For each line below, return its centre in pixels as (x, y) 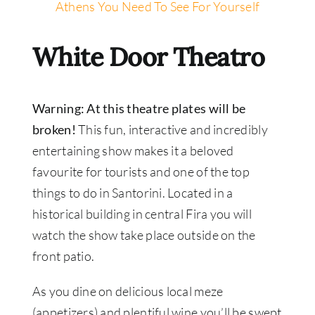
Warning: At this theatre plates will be (139, 108)
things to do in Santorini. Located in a (133, 193)
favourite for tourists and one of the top (141, 172)
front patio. (63, 256)
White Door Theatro (148, 57)
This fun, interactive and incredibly (172, 129)
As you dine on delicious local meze (128, 291)
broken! (54, 129)
